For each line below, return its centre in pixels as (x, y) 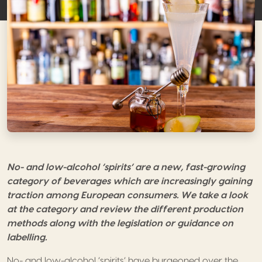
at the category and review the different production (125, 209)
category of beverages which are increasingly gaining (130, 181)
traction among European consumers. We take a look (127, 195)
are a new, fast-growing (190, 167)
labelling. (27, 237)
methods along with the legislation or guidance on (120, 223)
